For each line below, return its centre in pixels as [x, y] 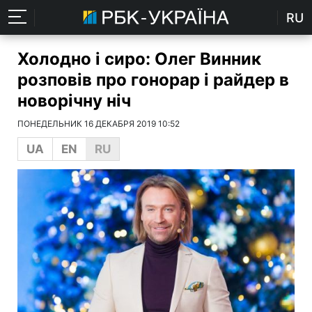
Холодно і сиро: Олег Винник [139, 59]
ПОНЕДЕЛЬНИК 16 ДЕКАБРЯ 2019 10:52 [99, 124]
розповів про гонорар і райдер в [153, 80]
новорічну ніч [74, 101]
